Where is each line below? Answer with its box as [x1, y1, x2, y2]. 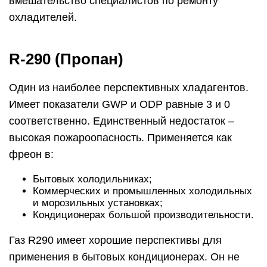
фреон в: [9, 148, 54, 160]
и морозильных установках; [33, 197, 163, 209]
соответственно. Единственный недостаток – [9, 115, 234, 127]
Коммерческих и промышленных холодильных [33, 185, 252, 197]
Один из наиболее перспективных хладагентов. [9, 82, 249, 94]
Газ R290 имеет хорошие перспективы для [9, 234, 222, 246]
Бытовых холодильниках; [33, 173, 152, 185]
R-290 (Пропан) [9, 50, 123, 68]
